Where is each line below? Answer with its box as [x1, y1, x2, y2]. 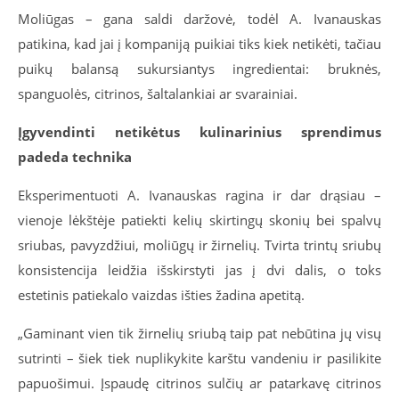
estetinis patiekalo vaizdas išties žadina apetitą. [18, 286, 305, 305]
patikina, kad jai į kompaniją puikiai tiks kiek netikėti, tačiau [18, 35, 381, 53]
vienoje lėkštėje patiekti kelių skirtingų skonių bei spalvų [18, 211, 381, 230]
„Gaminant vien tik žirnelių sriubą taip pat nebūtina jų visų [18, 324, 381, 343]
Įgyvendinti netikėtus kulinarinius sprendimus [18, 123, 381, 142]
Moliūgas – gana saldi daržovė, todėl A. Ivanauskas [18, 10, 381, 28]
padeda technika [18, 148, 132, 167]
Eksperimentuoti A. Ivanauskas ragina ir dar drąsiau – [18, 186, 381, 205]
